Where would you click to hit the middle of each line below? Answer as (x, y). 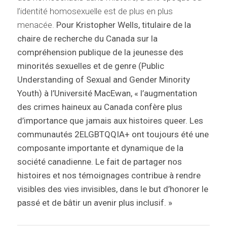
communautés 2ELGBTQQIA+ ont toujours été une (113, 135)
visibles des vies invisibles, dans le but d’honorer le (112, 189)
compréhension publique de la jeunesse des (100, 52)
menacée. (36, 25)
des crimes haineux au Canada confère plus (100, 107)
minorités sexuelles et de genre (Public (90, 66)
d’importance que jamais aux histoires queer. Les (110, 121)
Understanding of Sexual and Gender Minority (103, 80)
